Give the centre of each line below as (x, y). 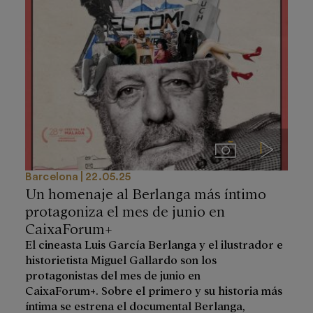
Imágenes (247, 148)
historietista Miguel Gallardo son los (121, 259)
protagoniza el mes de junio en (125, 210)
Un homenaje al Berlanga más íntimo (146, 192)
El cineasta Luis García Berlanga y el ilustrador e (154, 243)
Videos (283, 148)
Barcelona (52, 176)
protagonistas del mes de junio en (113, 274)
